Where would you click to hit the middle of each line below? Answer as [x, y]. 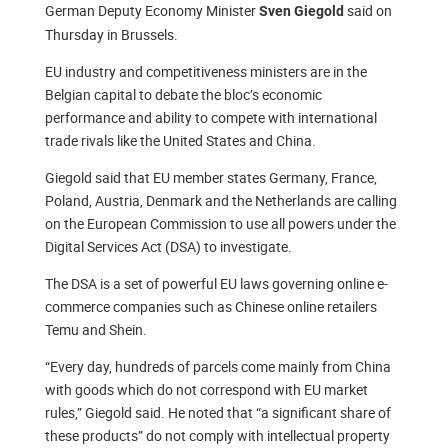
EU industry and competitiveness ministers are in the [205, 72]
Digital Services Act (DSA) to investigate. [168, 247]
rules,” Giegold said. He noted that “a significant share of [217, 413]
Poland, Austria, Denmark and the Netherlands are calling [220, 201]
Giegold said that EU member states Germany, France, [210, 178]
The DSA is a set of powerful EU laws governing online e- [216, 284]
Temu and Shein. [97, 330]
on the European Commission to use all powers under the [220, 224]
